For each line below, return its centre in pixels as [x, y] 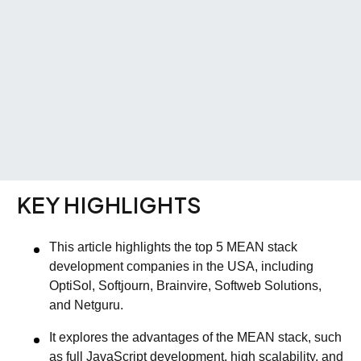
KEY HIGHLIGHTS [110, 205]
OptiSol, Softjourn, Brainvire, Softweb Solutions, [185, 285]
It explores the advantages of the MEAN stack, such [195, 337]
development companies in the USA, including [181, 266]
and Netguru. [86, 305]
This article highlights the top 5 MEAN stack [173, 247]
